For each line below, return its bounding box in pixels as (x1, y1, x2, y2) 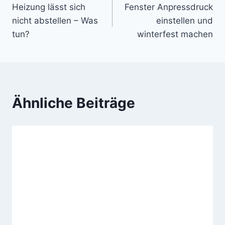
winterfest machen (137, 29, 213, 39)
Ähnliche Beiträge (12, 94, 135, 111)
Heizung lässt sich (12, 2, 85, 12)
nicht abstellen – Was (12, 15, 98, 26)
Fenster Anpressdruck (125, 2, 213, 12)
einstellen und (156, 15, 213, 26)
